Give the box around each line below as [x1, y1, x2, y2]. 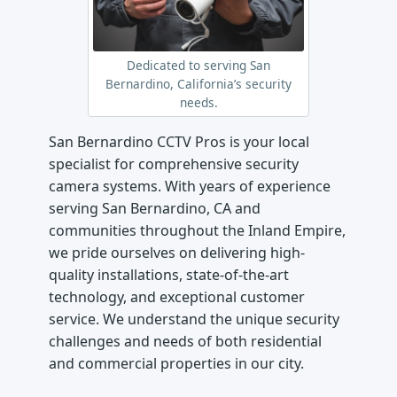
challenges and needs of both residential [49, 331, 323, 351]
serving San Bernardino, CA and [49, 198, 261, 218]
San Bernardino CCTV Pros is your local [49, 131, 310, 152]
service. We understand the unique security [49, 308, 340, 329]
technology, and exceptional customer [49, 286, 306, 307]
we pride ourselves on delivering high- [49, 242, 306, 262]
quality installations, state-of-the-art [49, 264, 290, 284]
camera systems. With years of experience [49, 175, 331, 196]
